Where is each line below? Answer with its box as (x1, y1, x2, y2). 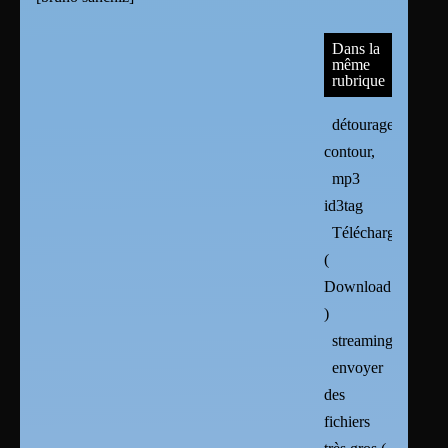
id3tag (324, 197, 364, 215)
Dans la (332, 40, 381, 58)
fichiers (324, 413, 371, 431)
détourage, (332, 116, 399, 134)
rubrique (332, 72, 386, 90)
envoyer (332, 359, 384, 377)
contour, (324, 143, 376, 161)
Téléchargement (332, 224, 434, 242)
